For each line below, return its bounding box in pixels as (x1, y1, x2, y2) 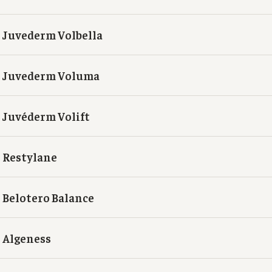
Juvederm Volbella (2, 27, 103, 42)
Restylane (2, 149, 57, 164)
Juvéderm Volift (2, 108, 90, 123)
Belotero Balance (2, 189, 94, 205)
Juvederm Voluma (2, 67, 100, 83)
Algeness (2, 230, 51, 245)
